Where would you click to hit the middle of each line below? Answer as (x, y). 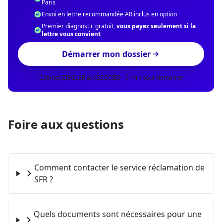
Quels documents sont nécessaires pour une (117, 214)
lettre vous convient (71, 34)
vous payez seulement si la (156, 26)
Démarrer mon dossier (106, 54)
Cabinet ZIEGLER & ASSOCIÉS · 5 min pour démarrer (111, 78)
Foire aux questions (66, 124)
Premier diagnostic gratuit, (79, 26)
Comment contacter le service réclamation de (119, 168)
